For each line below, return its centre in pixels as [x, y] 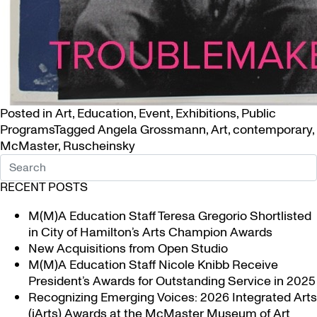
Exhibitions [206, 114]
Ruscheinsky [99, 146]
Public [259, 114]
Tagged [76, 130]
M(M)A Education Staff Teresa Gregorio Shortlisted [170, 216]
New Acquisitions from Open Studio [128, 249]
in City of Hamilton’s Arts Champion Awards [150, 232]
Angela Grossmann [152, 130]
